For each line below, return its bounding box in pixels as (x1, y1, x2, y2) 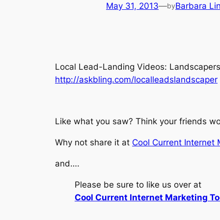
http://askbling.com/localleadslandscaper (55, 74, 218, 84)
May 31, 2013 (106, 1, 159, 11)
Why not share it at (55, 137, 132, 148)
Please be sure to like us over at (75, 179, 201, 190)
